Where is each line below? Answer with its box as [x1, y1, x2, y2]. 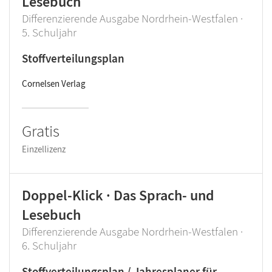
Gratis [22, 120, 59, 141]
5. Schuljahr [22, 25, 76, 39]
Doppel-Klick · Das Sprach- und [22, 186, 214, 205]
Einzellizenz [22, 143, 66, 155]
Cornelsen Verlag [22, 78, 86, 89]
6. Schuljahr [22, 238, 76, 253]
